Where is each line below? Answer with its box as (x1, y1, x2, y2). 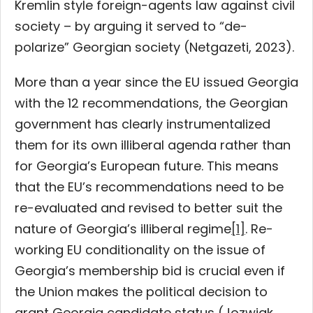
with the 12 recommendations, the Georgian (15, 94, 288, 112)
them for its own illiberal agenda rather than (15, 136, 291, 154)
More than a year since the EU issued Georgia (15, 73, 298, 91)
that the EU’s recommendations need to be (15, 178, 284, 196)
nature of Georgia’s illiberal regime (15, 220, 231, 238)
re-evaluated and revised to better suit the (15, 199, 282, 217)
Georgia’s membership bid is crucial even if (15, 262, 285, 279)
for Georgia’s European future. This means (15, 157, 279, 175)
